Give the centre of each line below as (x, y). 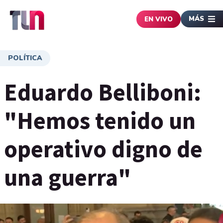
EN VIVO (159, 19)
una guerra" (67, 177)
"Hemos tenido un (100, 120)
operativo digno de (103, 149)
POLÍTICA (25, 58)
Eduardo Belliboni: (103, 92)
